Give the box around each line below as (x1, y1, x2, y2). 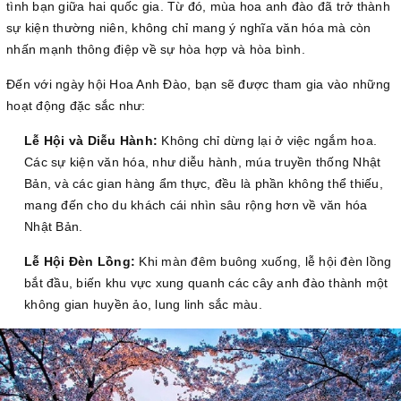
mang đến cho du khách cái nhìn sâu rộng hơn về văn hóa (24, 198, 368, 213)
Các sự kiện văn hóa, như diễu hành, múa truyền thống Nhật (24, 155, 381, 170)
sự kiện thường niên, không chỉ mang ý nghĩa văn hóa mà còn (6, 21, 371, 36)
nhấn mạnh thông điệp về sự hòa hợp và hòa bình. (6, 42, 305, 57)
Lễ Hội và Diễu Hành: (24, 133, 158, 149)
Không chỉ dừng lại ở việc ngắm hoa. (158, 133, 377, 149)
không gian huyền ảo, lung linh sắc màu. (24, 297, 262, 312)
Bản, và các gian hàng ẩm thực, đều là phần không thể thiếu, (24, 176, 383, 192)
